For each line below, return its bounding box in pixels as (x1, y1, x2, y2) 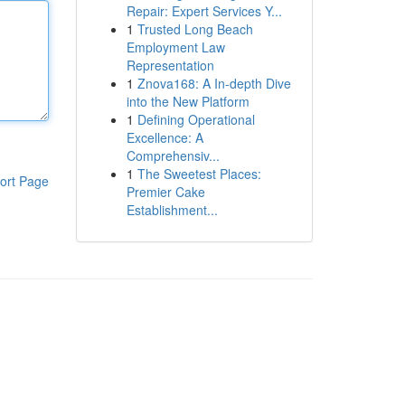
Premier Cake (126, 183, 205, 201)
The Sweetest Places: (137, 165, 261, 183)
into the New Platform (126, 92, 250, 110)
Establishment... (126, 201, 218, 219)
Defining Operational (137, 110, 255, 128)
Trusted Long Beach (137, 20, 253, 38)
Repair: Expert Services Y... (126, 2, 282, 20)
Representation (126, 56, 214, 74)
